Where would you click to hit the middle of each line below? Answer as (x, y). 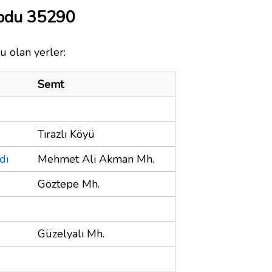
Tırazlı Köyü (66, 134)
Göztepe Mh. (69, 184)
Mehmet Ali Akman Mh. (96, 159)
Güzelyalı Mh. (71, 233)
